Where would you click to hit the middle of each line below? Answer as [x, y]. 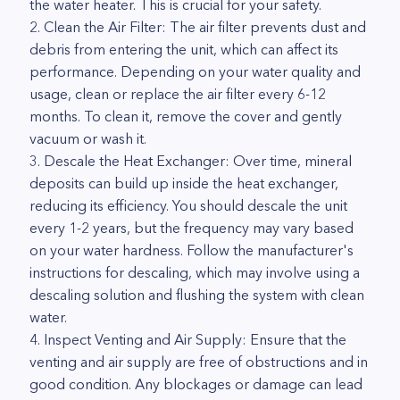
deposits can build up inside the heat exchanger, [184, 183]
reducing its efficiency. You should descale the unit [188, 205]
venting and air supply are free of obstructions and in [199, 362]
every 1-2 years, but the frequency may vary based [192, 228]
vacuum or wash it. [88, 138]
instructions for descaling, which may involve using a [195, 272]
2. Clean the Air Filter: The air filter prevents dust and [198, 27]
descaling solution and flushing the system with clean [197, 295]
